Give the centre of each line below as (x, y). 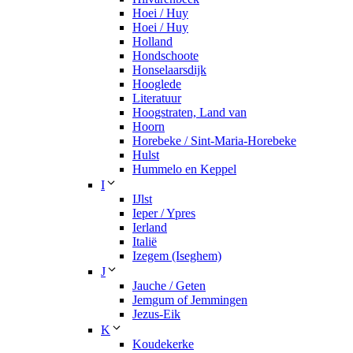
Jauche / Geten (169, 286)
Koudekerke (163, 344)
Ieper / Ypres (164, 214)
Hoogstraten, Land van (190, 113)
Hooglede (157, 84)
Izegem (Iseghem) (177, 256)
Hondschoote (165, 56)
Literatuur (157, 98)
